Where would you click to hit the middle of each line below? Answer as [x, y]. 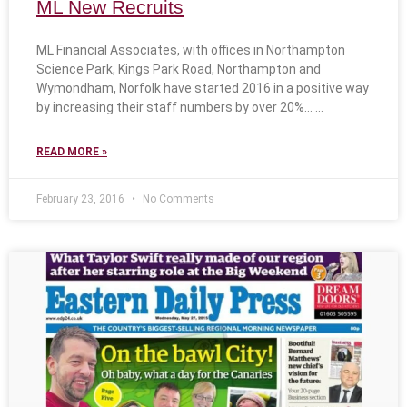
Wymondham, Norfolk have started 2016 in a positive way [203, 89]
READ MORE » [72, 152]
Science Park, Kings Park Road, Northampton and [179, 69]
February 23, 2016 [82, 199]
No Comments [177, 199]
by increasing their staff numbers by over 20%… [174, 108]
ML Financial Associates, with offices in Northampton [191, 50]
